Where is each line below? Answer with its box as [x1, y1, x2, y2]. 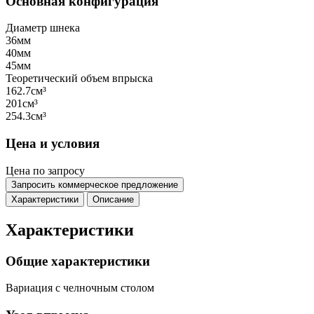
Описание [93, 193, 134, 205]
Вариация [6, 282, 53, 294]
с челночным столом [55, 282, 154, 294]
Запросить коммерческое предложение [11, 179, 178, 190]
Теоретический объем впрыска [6, 72, 153, 85]
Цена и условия [6, 136, 100, 151]
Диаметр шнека [6, 22, 80, 34]
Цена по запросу [6, 164, 85, 177]
